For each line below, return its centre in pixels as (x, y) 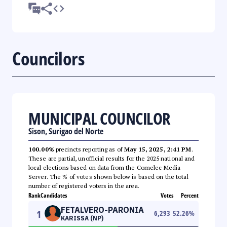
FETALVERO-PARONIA (102, 210)
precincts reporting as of (89, 149)
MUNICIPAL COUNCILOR (99, 118)
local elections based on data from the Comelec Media (105, 167)
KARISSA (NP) (82, 218)
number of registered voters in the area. (84, 185)
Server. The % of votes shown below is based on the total (108, 176)
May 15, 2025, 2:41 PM (158, 149)
